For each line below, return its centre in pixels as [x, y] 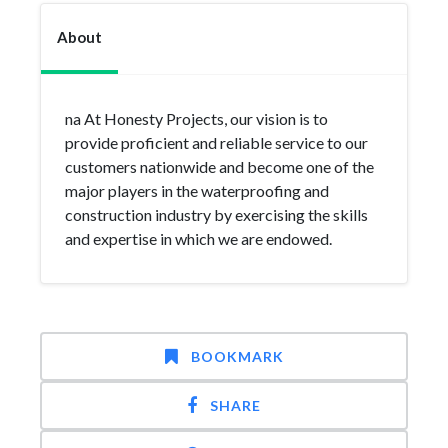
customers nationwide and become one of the [219, 166]
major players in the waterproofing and [197, 190]
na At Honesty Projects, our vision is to [196, 118]
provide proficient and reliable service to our [216, 142]
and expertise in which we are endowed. [198, 238]
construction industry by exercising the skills [216, 214]
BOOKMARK [237, 356]
